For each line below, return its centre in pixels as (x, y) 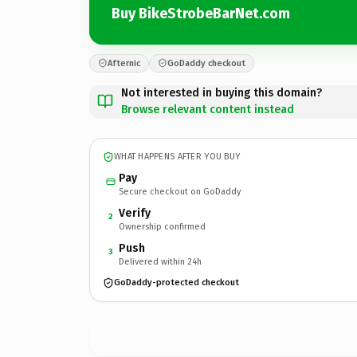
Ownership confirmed (162, 226)
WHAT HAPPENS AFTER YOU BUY (177, 157)
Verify (135, 213)
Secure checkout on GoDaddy (180, 191)
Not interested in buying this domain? (222, 92)
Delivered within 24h (160, 261)
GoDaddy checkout (206, 63)
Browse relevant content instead (208, 109)
